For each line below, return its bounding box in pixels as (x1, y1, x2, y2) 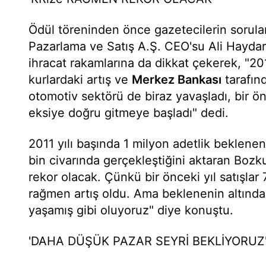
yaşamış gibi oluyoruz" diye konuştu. (28, 203, 233, 217)
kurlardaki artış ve (28, 72, 132, 87)
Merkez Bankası (132, 72, 221, 87)
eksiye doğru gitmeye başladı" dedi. (28, 106, 229, 120)
